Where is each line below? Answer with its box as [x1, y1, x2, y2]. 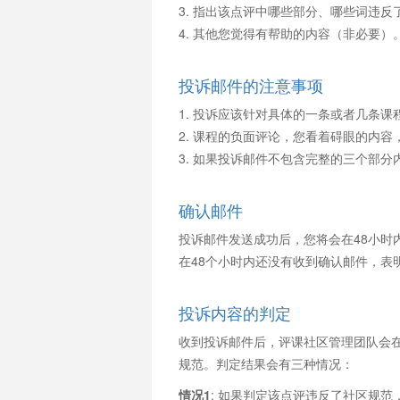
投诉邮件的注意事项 [178, 73, 323, 96]
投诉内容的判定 [178, 301, 291, 324]
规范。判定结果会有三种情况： [178, 354, 354, 372]
